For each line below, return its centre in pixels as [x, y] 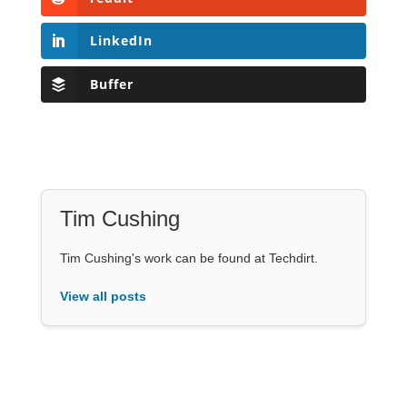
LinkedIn [121, 41]
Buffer [111, 84]
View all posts [103, 296]
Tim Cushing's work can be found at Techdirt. [189, 258]
